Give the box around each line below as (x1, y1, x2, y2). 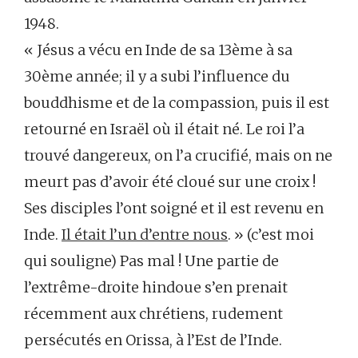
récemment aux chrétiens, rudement (24, 304, 283, 323)
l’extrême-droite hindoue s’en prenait (24, 277, 288, 296)
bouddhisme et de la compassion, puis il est (24, 93, 329, 112)
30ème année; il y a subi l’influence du (24, 66, 290, 86)
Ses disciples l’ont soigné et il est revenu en (24, 198, 324, 217)
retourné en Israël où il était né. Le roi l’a (24, 119, 304, 138)
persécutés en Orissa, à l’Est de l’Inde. (24, 330, 282, 349)
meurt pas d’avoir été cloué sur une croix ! (24, 172, 316, 191)
